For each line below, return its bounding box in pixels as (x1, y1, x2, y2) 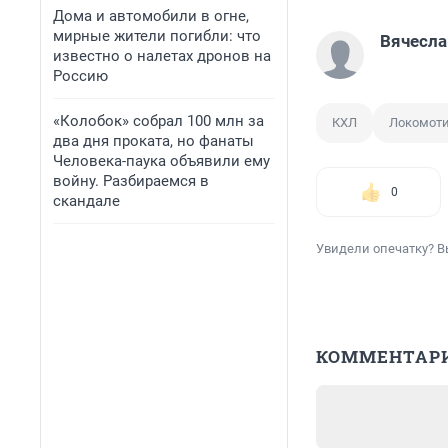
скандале (53, 192, 120, 210)
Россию (53, 67, 108, 85)
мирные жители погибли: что (53, 27, 261, 45)
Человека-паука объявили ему (53, 152, 270, 170)
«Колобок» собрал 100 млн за (53, 112, 264, 130)
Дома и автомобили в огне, (53, 7, 249, 25)
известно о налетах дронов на (53, 47, 271, 65)
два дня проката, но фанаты (53, 132, 254, 150)
